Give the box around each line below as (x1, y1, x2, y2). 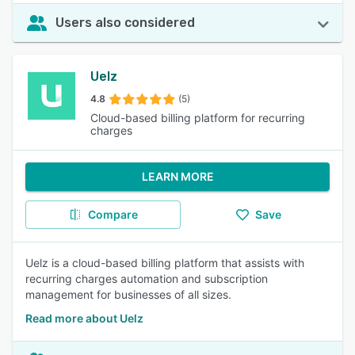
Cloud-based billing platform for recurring (90, 111, 306, 124)
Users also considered (55, 15, 195, 30)
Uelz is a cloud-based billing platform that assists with (25, 256, 304, 269)
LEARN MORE (141, 170, 214, 183)
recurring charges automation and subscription (25, 272, 268, 285)
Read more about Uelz (25, 311, 143, 325)
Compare (87, 208, 138, 221)
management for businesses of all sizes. (25, 288, 231, 301)
